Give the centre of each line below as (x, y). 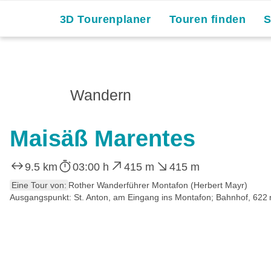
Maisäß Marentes (103, 139)
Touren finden (207, 19)
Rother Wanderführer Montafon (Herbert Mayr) (158, 185)
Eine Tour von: (39, 185)
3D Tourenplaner (105, 19)
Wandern (101, 95)
